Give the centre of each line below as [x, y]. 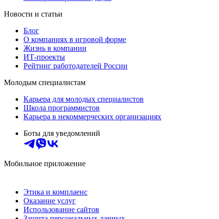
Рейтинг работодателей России [76, 66]
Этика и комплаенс [55, 192]
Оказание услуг [50, 201]
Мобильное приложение [45, 164]
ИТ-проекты [44, 57]
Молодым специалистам [45, 83]
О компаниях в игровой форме [75, 40]
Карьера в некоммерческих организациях [92, 117]
